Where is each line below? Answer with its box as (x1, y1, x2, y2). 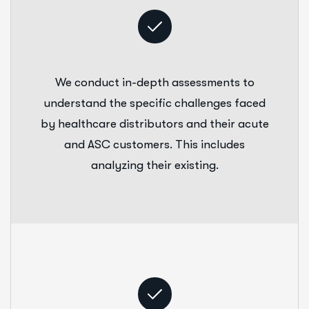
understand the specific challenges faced (43, 96, 266, 110)
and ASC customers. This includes (64, 137, 245, 151)
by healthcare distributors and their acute (40, 117, 269, 130)
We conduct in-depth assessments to (54, 75, 255, 89)
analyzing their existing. (90, 158, 219, 172)
